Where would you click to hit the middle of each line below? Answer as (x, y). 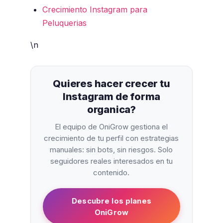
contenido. (111, 173)
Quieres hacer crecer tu (111, 84)
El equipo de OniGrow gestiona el (111, 127)
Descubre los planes (111, 201)
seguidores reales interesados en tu (111, 161)
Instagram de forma (111, 97)
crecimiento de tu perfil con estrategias (111, 138)
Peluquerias (64, 23)
